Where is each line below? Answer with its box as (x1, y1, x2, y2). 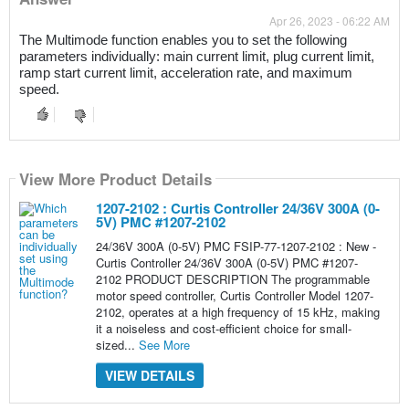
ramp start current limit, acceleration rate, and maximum (18, 66, 352, 81)
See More (138, 336, 190, 354)
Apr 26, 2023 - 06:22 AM (269, 13, 391, 29)
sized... (95, 336, 139, 354)
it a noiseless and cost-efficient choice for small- (95, 320, 351, 338)
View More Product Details (18, 167, 212, 190)
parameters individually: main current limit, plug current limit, (18, 49, 374, 65)
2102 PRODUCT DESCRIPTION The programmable (95, 270, 370, 288)
